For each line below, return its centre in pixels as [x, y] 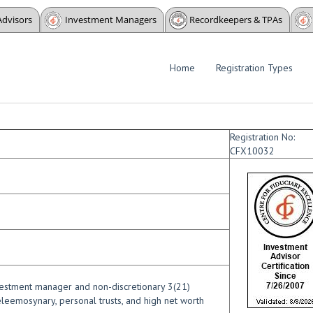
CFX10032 [252, 151]
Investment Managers [111, 20]
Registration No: [262, 137]
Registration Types [254, 68]
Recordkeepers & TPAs [236, 20]
